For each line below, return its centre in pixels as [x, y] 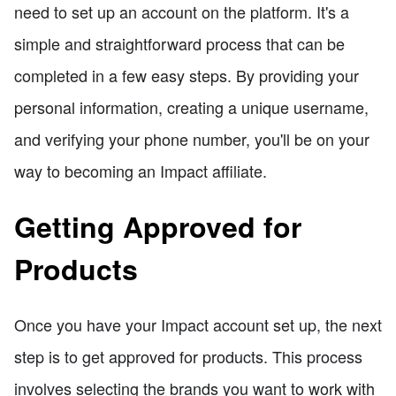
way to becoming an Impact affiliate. [141, 170]
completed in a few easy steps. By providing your [187, 75]
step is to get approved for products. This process [188, 357]
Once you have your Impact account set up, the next [198, 325]
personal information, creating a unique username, [191, 107]
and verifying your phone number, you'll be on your [192, 138]
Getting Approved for [158, 227]
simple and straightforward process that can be [179, 43]
